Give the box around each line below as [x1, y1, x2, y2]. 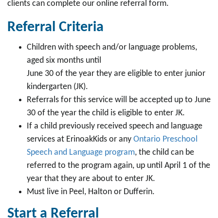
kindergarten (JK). [27, 82, 90, 91]
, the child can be [135, 148, 194, 157]
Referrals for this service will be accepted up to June [27, 95, 211, 105]
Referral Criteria [7, 20, 104, 35]
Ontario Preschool [133, 135, 198, 144]
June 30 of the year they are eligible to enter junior [27, 69, 205, 78]
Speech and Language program [27, 148, 135, 157]
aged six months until [27, 56, 101, 65]
